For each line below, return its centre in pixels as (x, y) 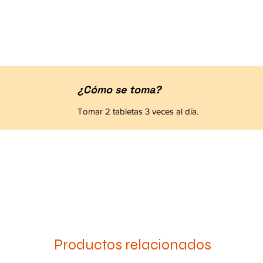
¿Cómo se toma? (119, 89)
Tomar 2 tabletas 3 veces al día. (138, 111)
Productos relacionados (133, 245)
